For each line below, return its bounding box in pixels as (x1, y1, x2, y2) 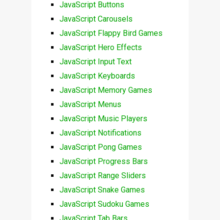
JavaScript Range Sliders (59, 170, 146, 180)
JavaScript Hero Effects (59, 42, 142, 52)
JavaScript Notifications (59, 128, 141, 137)
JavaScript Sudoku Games (59, 199, 149, 209)
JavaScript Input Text (59, 56, 132, 66)
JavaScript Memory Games (59, 85, 152, 95)
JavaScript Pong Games (59, 142, 142, 152)
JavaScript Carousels (59, 14, 133, 24)
